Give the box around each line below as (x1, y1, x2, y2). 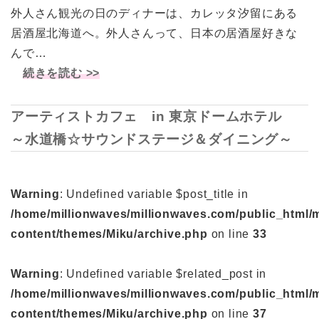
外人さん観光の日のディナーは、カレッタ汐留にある (11, 6, 298, 19)
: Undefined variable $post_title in (59, 188, 249, 201)
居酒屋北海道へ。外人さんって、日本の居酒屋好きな (11, 26, 298, 39)
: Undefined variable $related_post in (59, 268, 267, 281)
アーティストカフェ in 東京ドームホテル (11, 108, 296, 124)
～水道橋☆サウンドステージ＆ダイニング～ (11, 131, 293, 147)
